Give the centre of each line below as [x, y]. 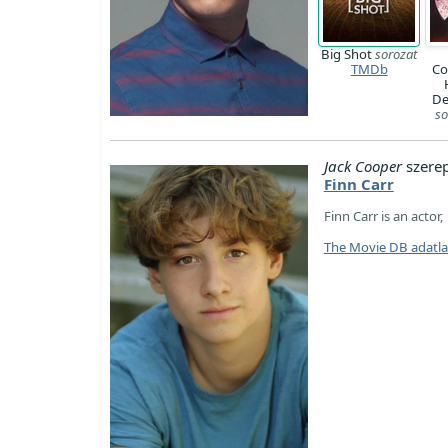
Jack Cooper [362, 166]
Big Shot [348, 53]
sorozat [396, 53]
